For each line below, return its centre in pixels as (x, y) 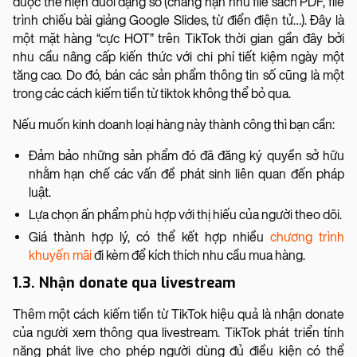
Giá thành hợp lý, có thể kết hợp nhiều (149, 237)
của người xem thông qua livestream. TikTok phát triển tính (178, 332)
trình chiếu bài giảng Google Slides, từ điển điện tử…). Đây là (178, 20)
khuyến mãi (60, 255)
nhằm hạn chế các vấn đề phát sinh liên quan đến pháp (186, 174)
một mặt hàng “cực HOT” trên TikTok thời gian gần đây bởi (178, 38)
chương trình (307, 237)
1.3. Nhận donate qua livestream (124, 282)
